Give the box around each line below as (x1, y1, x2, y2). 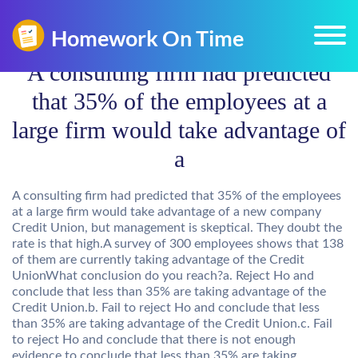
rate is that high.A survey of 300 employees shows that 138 (12, 237, 344, 250)
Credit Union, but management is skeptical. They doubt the (12, 221, 342, 234)
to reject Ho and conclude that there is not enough (12, 333, 296, 346)
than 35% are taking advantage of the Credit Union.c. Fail (12, 317, 332, 330)
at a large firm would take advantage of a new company (12, 205, 321, 218)
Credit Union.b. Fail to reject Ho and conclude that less (12, 301, 320, 314)
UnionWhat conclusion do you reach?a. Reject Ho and (12, 269, 314, 282)
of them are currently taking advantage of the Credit (12, 253, 304, 266)
